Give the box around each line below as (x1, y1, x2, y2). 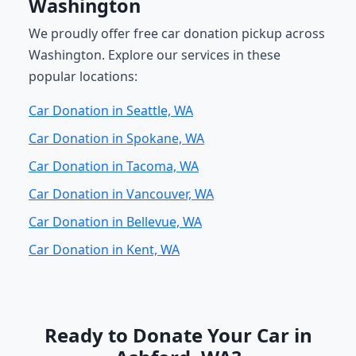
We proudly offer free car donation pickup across (29, 25, 325, 42)
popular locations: (29, 68, 137, 85)
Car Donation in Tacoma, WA (29, 157, 199, 175)
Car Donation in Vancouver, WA (29, 185, 214, 203)
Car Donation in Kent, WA (29, 241, 180, 258)
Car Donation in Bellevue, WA (29, 213, 202, 230)
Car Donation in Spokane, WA (29, 130, 204, 147)
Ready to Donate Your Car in (44, 322, 312, 348)
